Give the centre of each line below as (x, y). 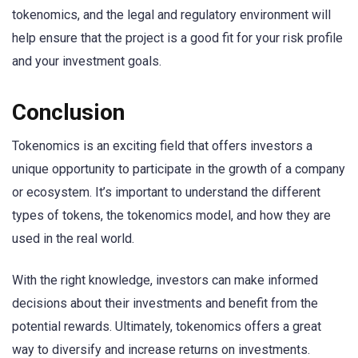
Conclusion (68, 113)
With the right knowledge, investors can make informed (165, 280)
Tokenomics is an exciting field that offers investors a (162, 146)
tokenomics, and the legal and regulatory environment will (171, 15)
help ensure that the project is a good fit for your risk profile (177, 38)
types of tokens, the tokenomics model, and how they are (171, 216)
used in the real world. (73, 239)
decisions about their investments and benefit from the (165, 304)
